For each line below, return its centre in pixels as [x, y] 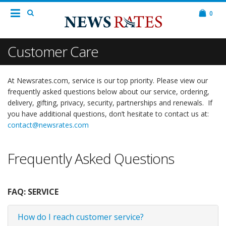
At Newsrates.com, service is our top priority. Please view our [108, 80]
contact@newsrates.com [48, 125]
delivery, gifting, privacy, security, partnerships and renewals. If [110, 103]
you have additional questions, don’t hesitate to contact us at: [108, 114]
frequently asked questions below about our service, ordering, [108, 92]
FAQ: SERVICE [33, 192]
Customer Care [53, 51]
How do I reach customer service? [80, 217]
